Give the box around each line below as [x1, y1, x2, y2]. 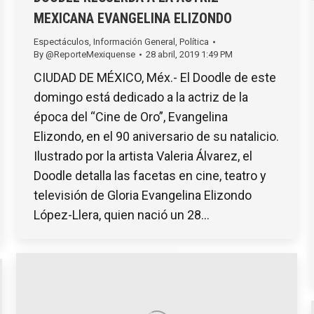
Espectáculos [34, 36, 89, 48]
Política [179, 36, 209, 48]
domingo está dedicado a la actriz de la [34, 90, 248, 105]
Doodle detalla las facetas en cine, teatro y [34, 168, 266, 184]
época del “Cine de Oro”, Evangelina [34, 109, 228, 125]
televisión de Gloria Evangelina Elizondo [34, 188, 252, 203]
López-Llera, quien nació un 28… [34, 207, 210, 223]
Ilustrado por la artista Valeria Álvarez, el [34, 149, 252, 164]
